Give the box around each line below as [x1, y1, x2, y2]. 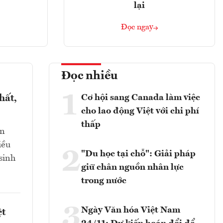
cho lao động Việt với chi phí [81, 106, 199, 115]
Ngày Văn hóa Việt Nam [81, 205, 180, 215]
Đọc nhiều [61, 70, 118, 82]
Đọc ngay [121, 23, 153, 31]
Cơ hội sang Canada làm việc [81, 93, 200, 102]
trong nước [81, 176, 126, 185]
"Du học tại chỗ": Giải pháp [81, 149, 196, 158]
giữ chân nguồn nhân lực [81, 162, 184, 172]
